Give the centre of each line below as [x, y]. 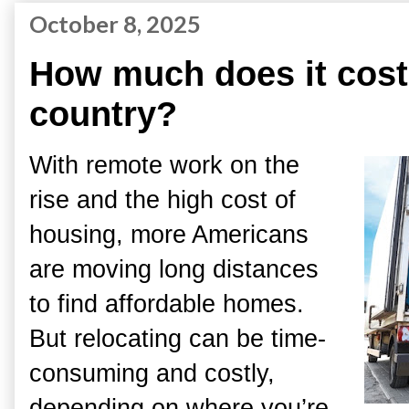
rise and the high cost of [163, 200]
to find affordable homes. [167, 304]
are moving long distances [174, 269]
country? [103, 114]
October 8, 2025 [115, 24]
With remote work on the [164, 165]
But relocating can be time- [178, 339]
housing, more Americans [169, 235]
